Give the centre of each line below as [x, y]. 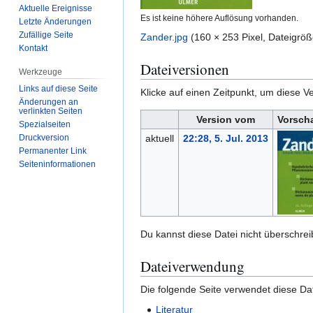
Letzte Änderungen [56, 21]
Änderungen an [49, 102]
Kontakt [34, 48]
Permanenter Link [53, 151]
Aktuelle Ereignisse [56, 8]
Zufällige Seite [46, 35]
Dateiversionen [185, 69]
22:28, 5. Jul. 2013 [225, 138]
